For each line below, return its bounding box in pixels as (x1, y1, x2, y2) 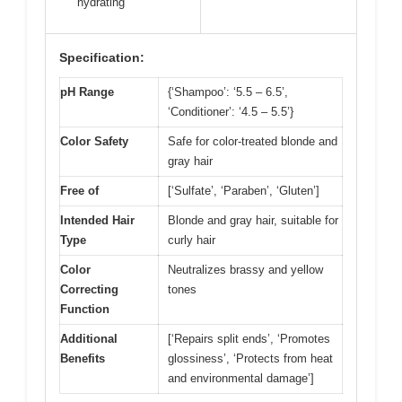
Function (60, 302, 109, 317)
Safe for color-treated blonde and (168, 135, 337, 149)
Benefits (60, 352, 105, 366)
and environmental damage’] (168, 371, 314, 386)
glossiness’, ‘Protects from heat (168, 352, 333, 366)
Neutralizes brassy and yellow (168, 263, 323, 277)
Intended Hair (60, 214, 135, 228)
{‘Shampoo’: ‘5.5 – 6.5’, (168, 85, 288, 100)
